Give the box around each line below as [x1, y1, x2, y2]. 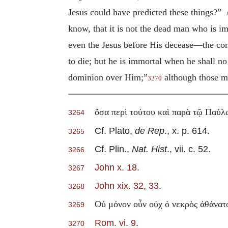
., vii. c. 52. [167, 144, 211, 155]
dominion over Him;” [68, 72, 148, 82]
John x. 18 [95, 162, 137, 173]
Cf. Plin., [84, 144, 132, 155]
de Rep [135, 125, 164, 136]
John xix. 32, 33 [95, 180, 159, 191]
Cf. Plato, [84, 125, 135, 136]
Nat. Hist [132, 144, 167, 155]
